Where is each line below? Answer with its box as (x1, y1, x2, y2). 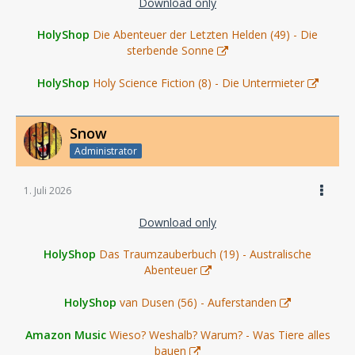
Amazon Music (25, 327, 106, 343)
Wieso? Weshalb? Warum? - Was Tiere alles (109, 327, 330, 343)
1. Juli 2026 (24, 184, 71, 198)
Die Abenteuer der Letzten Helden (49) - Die (93, 26, 318, 42)
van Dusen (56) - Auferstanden (120, 295, 277, 311)
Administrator (74, 144, 137, 158)
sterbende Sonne (127, 42, 214, 58)
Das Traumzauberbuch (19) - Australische (99, 246, 311, 262)
